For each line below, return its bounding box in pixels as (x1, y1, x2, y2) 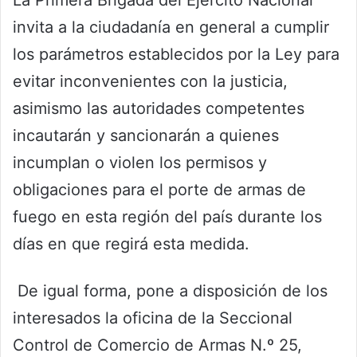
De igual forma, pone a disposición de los (13, 281, 328, 301)
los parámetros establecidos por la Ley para (13, 45, 339, 65)
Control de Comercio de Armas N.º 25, (13, 335, 302, 355)
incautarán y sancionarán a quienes (13, 126, 279, 146)
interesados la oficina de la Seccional (13, 308, 292, 328)
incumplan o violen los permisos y (13, 153, 267, 173)
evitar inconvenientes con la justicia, (13, 72, 288, 92)
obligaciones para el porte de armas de (13, 180, 306, 200)
